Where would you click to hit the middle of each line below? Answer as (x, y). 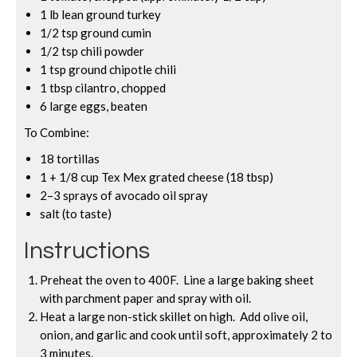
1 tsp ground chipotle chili (108, 69)
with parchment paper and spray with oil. (145, 298)
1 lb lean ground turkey (100, 14)
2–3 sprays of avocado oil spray (124, 195)
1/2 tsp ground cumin (96, 33)
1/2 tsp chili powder (92, 51)
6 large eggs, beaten (94, 106)
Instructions (87, 251)
